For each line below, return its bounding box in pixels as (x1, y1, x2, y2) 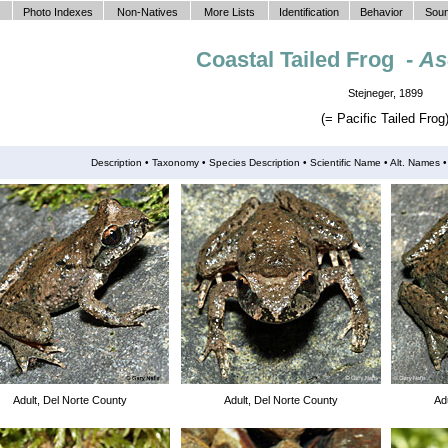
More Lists (204, 6, 255, 18)
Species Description (208, 157, 303, 168)
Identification (279, 6, 339, 18)
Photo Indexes (23, 6, 93, 18)
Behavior (360, 6, 403, 18)
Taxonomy (148, 157, 202, 168)
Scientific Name (309, 157, 381, 168)
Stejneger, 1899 (347, 87, 423, 100)
